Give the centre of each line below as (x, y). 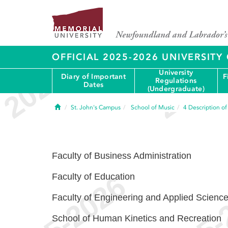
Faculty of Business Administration (122, 156)
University (176, 73)
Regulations (176, 81)
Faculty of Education (93, 177)
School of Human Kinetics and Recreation (137, 218)
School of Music (153, 107)
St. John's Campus (96, 107)
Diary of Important (93, 77)
